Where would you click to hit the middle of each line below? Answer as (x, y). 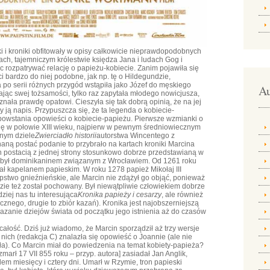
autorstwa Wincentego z (136, 135)
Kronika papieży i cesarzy (120, 194)
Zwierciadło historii (66, 135)
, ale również (182, 194)
